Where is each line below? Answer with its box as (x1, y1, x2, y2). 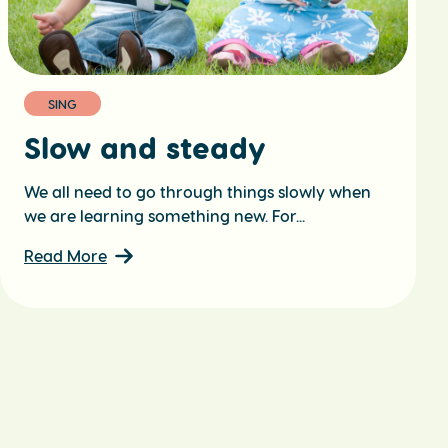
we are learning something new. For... (24, 206, 305, 226)
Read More (24, 246, 107, 266)
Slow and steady (24, 129, 266, 166)
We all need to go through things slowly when (24, 182, 371, 202)
